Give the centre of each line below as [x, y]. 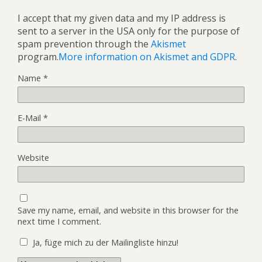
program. [38, 57]
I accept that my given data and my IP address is [122, 18]
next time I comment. [59, 222]
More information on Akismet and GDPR [147, 57]
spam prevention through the [84, 44]
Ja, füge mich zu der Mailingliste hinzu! [104, 243]
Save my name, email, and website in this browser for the [128, 211]
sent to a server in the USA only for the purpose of [129, 31]
